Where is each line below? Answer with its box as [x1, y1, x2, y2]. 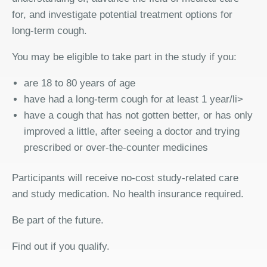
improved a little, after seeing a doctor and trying [24, 126, 240, 137]
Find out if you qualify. [12, 240, 110, 252]
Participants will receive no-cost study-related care [12, 172, 238, 184]
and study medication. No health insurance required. [12, 188, 244, 200]
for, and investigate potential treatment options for [12, 9, 232, 20]
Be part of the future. [12, 214, 104, 226]
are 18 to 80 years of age [24, 77, 135, 89]
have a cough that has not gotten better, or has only [24, 110, 253, 121]
